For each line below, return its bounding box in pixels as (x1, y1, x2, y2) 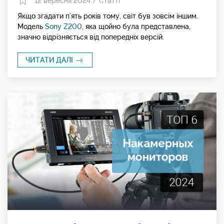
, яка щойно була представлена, (82, 22, 190, 30)
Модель (17, 22, 45, 30)
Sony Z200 (45, 22, 82, 30)
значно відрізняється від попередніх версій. (17, 33, 164, 41)
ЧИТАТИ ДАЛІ (25, 56, 74, 64)
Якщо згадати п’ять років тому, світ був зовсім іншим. (17, 12, 198, 20)
